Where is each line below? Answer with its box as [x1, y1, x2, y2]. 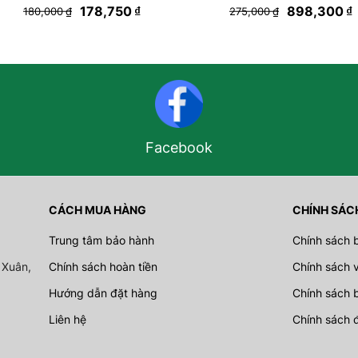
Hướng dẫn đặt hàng [49, 286, 158, 300]
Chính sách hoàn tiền [49, 260, 158, 273]
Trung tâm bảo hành [49, 233, 155, 247]
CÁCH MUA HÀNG [49, 203, 147, 217]
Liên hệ [49, 312, 87, 326]
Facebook [145, 139, 213, 156]
